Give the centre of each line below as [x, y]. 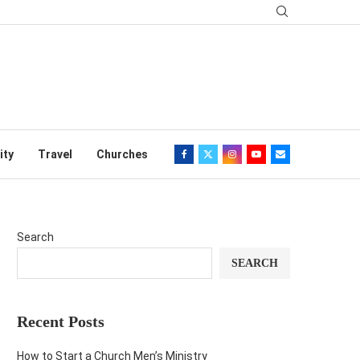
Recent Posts [61, 321]
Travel [55, 154]
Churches [122, 154]
